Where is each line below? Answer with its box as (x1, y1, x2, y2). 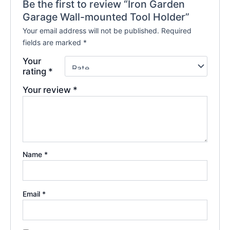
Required (161, 26, 192, 35)
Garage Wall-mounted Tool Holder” (23, 10, 190, 23)
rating (23, 66, 49, 76)
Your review (23, 84, 73, 95)
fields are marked (23, 37, 84, 47)
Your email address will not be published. (23, 26, 160, 35)
